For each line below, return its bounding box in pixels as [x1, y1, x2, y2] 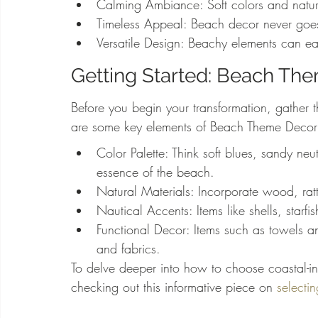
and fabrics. [97, 240, 160, 258]
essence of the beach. [97, 163, 214, 181]
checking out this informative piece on [71, 278, 277, 296]
